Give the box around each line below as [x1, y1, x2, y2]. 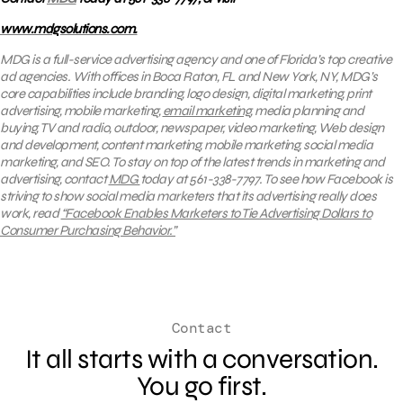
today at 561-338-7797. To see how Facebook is [139, 170, 392, 187]
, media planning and [250, 102, 363, 119]
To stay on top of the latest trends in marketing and [112, 153, 384, 170]
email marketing [162, 102, 250, 119]
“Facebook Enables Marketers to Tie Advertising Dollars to [60, 204, 372, 221]
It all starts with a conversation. [24, 342, 379, 375]
